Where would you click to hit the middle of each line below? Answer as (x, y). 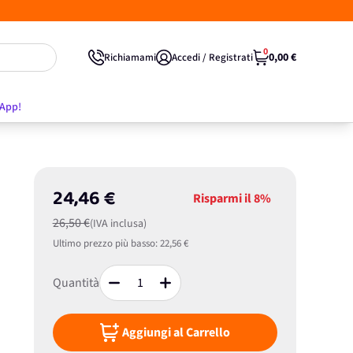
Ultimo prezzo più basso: (105, 243)
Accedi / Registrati (212, 57)
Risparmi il (223, 199)
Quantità (76, 283)
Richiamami (130, 57)
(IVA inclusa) (118, 224)
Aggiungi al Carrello (176, 333)
